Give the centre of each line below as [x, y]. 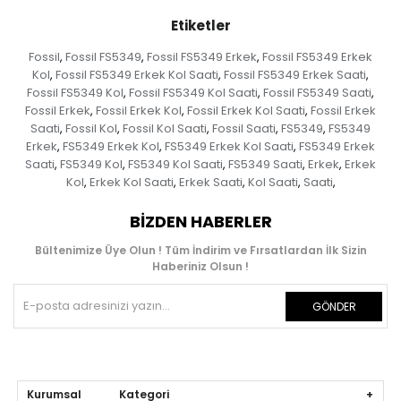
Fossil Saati [244, 129]
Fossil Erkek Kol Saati [246, 111]
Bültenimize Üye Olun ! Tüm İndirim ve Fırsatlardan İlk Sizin [200, 251]
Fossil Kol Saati [165, 129]
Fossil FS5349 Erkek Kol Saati [137, 75]
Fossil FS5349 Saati [317, 93]
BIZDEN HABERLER [200, 222]
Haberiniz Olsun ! [200, 267]
